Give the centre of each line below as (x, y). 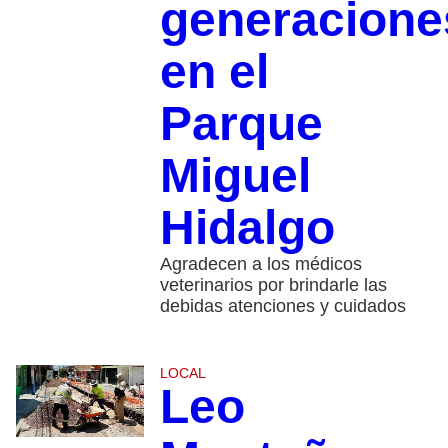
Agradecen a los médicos (260, 264)
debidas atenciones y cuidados (282, 306)
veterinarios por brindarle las (273, 285)
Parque (241, 124)
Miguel (235, 176)
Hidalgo (247, 228)
